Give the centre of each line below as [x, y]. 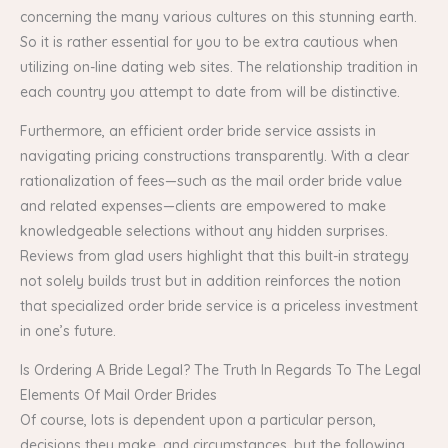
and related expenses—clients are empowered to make [203, 205]
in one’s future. [68, 330]
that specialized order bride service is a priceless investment [219, 305]
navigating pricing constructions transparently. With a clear [214, 155]
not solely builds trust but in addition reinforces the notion [210, 280]
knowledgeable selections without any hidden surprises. [204, 230]
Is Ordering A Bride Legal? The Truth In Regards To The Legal [220, 369]
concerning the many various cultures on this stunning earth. [218, 16]
